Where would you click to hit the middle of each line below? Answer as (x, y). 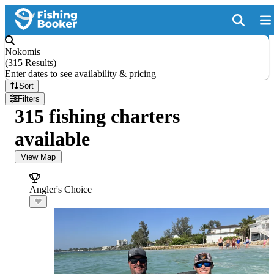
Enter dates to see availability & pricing (80, 74)
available (52, 139)
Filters (29, 99)
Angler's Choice (61, 189)
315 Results (31, 63)
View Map (38, 157)
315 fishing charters (97, 116)
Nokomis (23, 52)
